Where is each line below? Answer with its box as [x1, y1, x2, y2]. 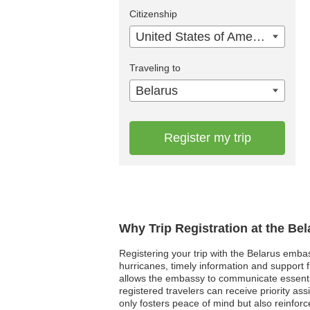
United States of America [253, 29, 265, 44]
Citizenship [129, 8, 177, 19]
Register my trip [163, 130, 251, 145]
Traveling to [129, 62, 181, 73]
